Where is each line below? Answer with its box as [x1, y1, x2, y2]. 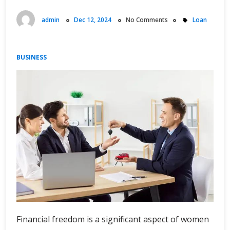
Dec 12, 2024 [74, 15, 111, 24]
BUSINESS [16, 53, 47, 62]
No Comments [126, 15, 168, 24]
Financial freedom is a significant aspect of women [16, 214, 209, 225]
